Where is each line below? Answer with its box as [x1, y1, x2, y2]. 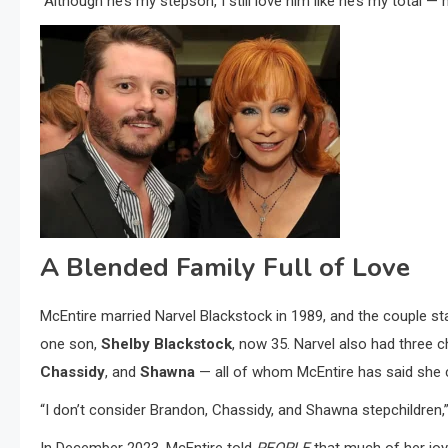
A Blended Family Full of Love [40, 250, 410, 286]
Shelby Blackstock [101, 335, 232, 354]
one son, [40, 335, 101, 354]
